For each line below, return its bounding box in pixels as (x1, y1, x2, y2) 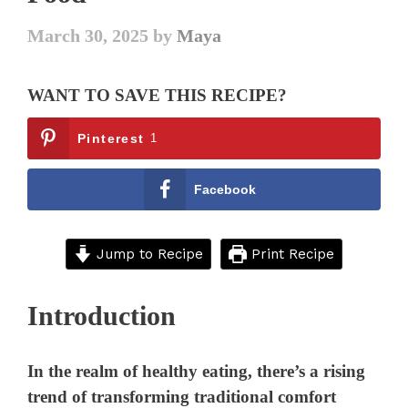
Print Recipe (246, 245, 334, 262)
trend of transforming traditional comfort (27, 386, 337, 406)
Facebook (193, 182, 257, 198)
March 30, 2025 (27, 25, 149, 46)
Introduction (27, 301, 176, 331)
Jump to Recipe (92, 245, 203, 262)
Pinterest (77, 131, 145, 147)
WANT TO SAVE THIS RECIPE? (27, 86, 288, 106)
